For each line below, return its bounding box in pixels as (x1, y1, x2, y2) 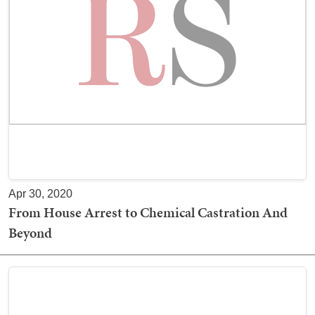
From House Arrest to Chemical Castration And (8, 202, 288, 222)
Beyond (8, 223, 52, 243)
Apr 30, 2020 (8, 188, 72, 200)
